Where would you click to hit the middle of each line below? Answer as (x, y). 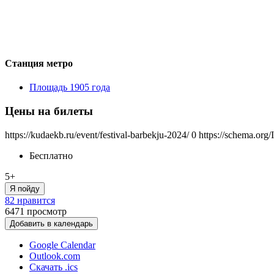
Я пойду (25, 188)
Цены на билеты (49, 111)
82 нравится (30, 200)
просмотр (47, 211)
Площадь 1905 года (70, 87)
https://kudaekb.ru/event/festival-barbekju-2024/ (97, 135)
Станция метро (39, 63)
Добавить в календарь (51, 223)
